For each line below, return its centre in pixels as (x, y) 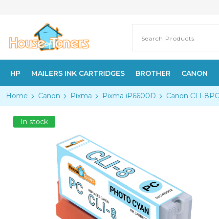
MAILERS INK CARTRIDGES (78, 73)
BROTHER (153, 73)
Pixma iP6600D (129, 96)
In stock (34, 122)
